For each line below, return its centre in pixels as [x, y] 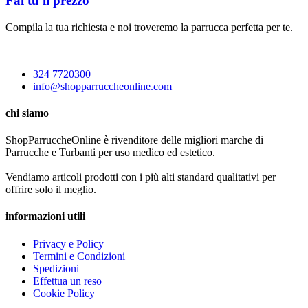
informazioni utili [45, 217]
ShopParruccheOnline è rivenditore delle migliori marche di [136, 140]
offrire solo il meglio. [51, 190]
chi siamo [27, 113]
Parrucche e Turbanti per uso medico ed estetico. [110, 153]
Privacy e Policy [68, 243]
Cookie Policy [64, 293]
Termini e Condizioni [79, 256]
